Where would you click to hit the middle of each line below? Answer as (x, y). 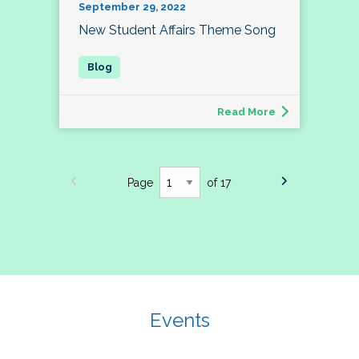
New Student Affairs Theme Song (177, 30)
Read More (246, 111)
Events (179, 320)
